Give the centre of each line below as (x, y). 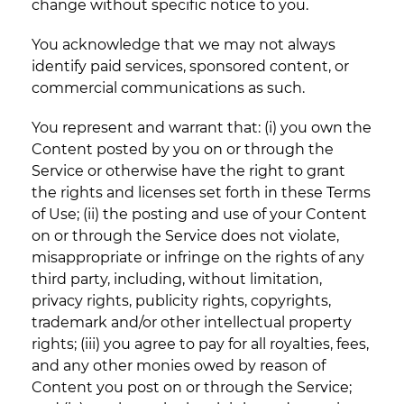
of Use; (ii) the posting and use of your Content (199, 215)
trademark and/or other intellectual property (192, 323)
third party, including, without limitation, (177, 280)
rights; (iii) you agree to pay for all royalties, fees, (200, 344)
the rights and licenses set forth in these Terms (201, 193)
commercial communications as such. (168, 88)
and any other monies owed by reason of (179, 366)
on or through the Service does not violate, (185, 236)
